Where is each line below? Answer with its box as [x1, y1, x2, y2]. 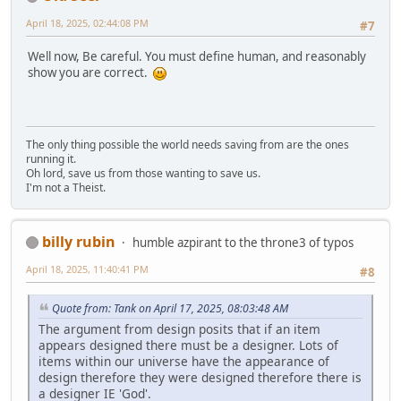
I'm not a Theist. [26, 179, 106, 195]
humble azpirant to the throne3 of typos [132, 234, 354, 251]
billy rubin [42, 231, 115, 252]
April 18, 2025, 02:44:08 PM [26, 15, 149, 30]
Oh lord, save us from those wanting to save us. [26, 165, 260, 181]
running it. [26, 150, 76, 166]
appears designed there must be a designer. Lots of [38, 336, 338, 354]
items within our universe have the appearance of [38, 352, 329, 370]
